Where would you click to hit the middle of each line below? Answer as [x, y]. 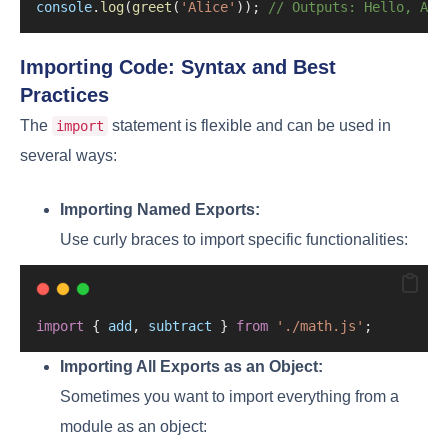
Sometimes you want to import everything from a [229, 396]
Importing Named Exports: [160, 209]
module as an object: [133, 426]
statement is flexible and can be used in [249, 125]
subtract [180, 325]
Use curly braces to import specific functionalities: [234, 239]
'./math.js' [320, 325]
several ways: [68, 155]
